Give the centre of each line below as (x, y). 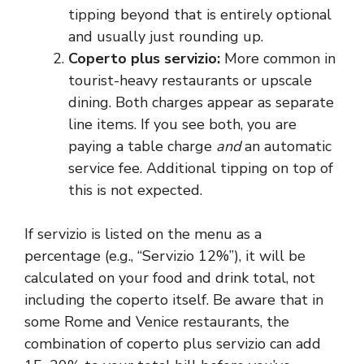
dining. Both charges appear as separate (201, 102)
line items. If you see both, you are (182, 124)
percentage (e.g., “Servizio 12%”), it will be (165, 256)
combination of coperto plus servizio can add (173, 344)
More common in (278, 58)
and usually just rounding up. (166, 37)
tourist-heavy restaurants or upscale (190, 80)
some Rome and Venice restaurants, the (157, 322)
